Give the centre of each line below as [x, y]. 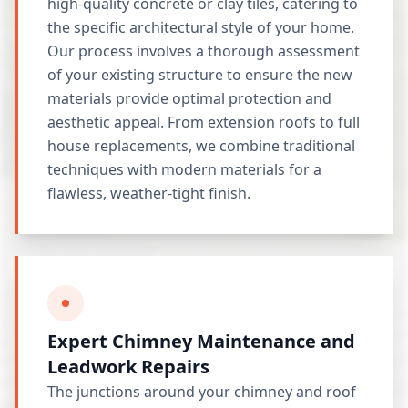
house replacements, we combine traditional [201, 146]
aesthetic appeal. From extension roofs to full [204, 122]
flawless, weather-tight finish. [149, 193]
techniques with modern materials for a [184, 169]
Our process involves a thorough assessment [204, 51]
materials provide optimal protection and [189, 98]
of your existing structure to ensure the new [200, 75]
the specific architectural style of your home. [201, 27]
